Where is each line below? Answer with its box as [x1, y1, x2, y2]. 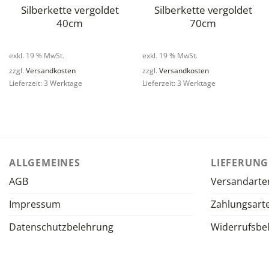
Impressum [9, 197, 61, 211]
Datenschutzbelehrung [9, 220, 113, 234]
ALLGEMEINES [9, 156, 80, 169]
